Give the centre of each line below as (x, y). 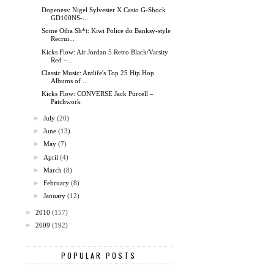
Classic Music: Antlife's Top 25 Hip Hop (98, 72)
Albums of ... (70, 80)
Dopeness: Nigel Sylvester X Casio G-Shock (104, 10)
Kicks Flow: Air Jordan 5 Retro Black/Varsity (105, 52)
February (57, 183)
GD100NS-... (70, 18)
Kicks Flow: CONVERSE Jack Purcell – (98, 94)
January (55, 196)
